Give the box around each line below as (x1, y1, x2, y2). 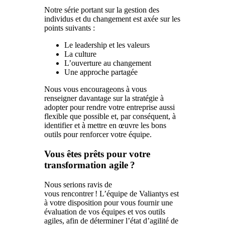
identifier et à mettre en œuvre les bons (44, 121, 166, 130)
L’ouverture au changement (64, 59, 151, 68)
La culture (64, 50, 96, 59)
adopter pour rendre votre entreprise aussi (44, 103, 175, 112)
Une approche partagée (64, 68, 138, 77)
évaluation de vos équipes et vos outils (44, 207, 165, 216)
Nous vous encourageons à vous (44, 85, 147, 94)
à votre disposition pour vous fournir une (44, 198, 173, 207)
